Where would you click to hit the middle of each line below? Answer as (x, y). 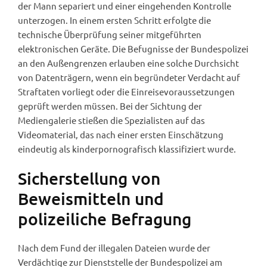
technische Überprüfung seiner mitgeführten (110, 34)
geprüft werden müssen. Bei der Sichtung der (110, 105)
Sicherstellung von (89, 178)
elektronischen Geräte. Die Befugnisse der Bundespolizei (133, 48)
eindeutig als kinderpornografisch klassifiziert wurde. (127, 148)
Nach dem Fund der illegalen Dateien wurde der (114, 247)
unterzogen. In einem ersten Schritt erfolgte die (114, 20)
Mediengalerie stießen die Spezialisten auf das (111, 120)
